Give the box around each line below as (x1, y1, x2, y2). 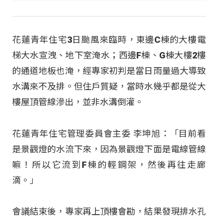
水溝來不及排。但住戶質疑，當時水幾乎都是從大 (12, 81, 206, 92)
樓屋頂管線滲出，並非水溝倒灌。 (12, 97, 144, 108)
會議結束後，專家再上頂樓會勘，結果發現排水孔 (12, 206, 206, 217)
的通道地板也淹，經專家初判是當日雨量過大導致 (12, 66, 206, 76)
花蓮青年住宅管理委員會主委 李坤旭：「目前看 (12, 128, 206, 139)
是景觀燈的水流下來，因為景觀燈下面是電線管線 (12, 144, 206, 154)
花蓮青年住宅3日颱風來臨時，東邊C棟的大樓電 (12, 35, 206, 45)
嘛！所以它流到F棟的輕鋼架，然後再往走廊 (12, 159, 206, 170)
